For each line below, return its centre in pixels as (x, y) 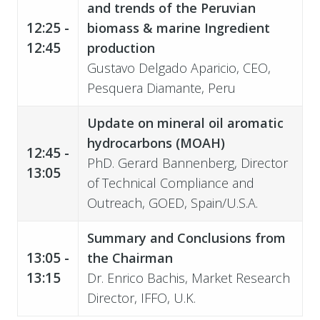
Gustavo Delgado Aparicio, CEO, (179, 67)
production (121, 47)
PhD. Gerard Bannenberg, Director (187, 162)
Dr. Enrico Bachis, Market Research (188, 277)
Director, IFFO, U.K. (141, 297)
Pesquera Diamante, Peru (161, 87)
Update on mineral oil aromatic (185, 122)
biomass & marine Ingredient (178, 27)
